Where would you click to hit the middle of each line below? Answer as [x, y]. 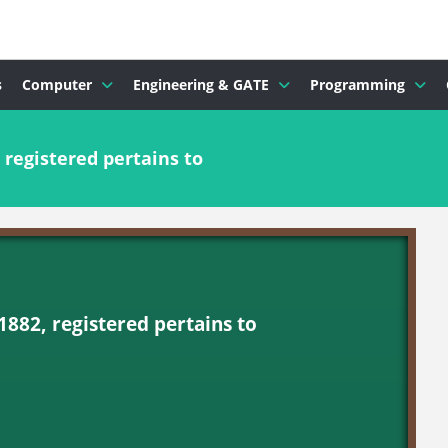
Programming [357, 84]
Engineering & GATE [201, 84]
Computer [57, 84]
